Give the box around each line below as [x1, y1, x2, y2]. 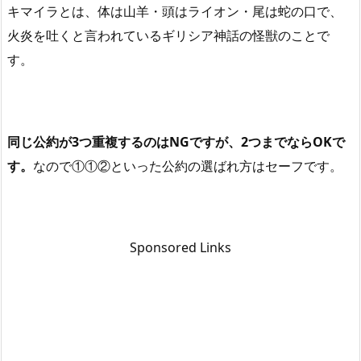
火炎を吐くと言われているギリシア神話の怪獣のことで [7, 27, 330, 45]
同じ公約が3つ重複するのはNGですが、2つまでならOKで [7, 132, 345, 151]
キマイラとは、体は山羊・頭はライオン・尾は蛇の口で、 [7, 2, 342, 21]
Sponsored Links [130, 239, 231, 257]
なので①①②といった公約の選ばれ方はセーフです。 [33, 156, 342, 175]
